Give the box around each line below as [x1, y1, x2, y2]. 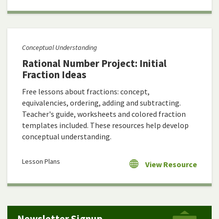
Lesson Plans [22, 157, 60, 166]
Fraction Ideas [22, 68, 87, 82]
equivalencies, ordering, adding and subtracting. [22, 98, 181, 108]
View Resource [145, 159, 197, 170]
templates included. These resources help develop [22, 120, 189, 131]
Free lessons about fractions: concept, [22, 87, 150, 97]
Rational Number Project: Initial [22, 57, 167, 70]
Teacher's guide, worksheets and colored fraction [22, 109, 186, 119]
